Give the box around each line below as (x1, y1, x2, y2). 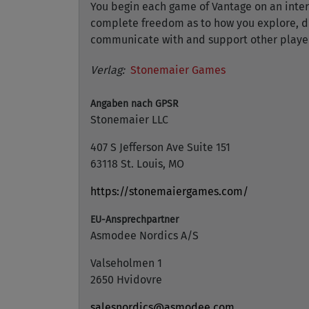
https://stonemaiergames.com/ (90, 185, 248, 198)
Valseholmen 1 (90, 257, 162, 270)
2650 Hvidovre (90, 273, 162, 286)
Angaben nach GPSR (90, 98, 178, 110)
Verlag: (90, 63, 125, 77)
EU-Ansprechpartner (90, 214, 179, 226)
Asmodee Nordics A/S (90, 229, 199, 242)
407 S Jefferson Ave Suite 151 (90, 141, 230, 154)
